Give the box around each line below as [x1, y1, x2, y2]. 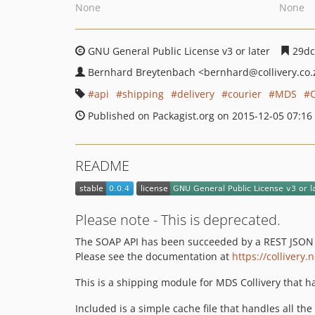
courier [228, 87, 262, 101]
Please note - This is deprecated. [75, 210, 281, 230]
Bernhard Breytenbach [88, 65, 198, 79]
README [75, 156, 129, 175]
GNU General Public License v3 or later [85, 44, 273, 58]
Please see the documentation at [75, 250, 232, 264]
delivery [177, 87, 214, 101]
